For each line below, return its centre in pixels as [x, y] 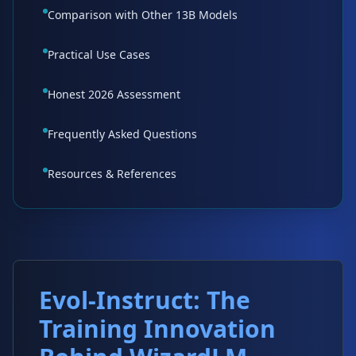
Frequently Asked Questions [122, 134]
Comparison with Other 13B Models [143, 15]
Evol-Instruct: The [145, 300]
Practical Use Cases [99, 54]
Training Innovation [157, 329]
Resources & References [112, 174]
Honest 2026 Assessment [114, 94]
